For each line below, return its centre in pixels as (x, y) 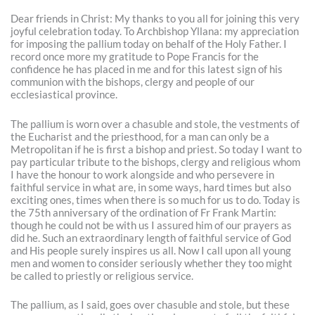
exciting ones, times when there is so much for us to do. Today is (156, 200)
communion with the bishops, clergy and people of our (133, 82)
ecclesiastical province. (64, 95)
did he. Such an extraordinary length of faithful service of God (151, 238)
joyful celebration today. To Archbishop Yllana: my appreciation (155, 32)
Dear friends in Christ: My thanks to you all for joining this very (155, 19)
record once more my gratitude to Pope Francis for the (135, 57)
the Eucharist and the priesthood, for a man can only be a (140, 136)
